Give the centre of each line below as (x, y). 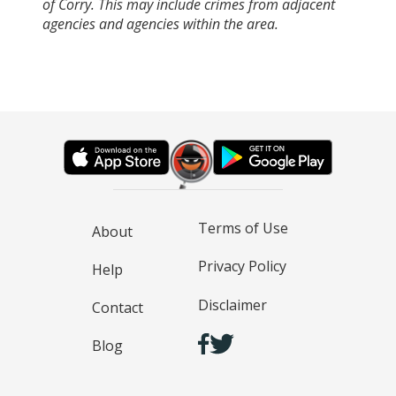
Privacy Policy (242, 267)
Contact (118, 308)
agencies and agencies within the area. (160, 23)
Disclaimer (232, 305)
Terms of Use (243, 228)
